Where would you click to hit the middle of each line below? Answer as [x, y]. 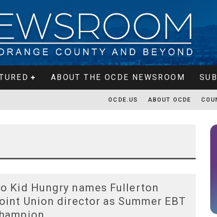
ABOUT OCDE [169, 100]
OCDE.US [123, 100]
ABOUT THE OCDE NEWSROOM [118, 77]
